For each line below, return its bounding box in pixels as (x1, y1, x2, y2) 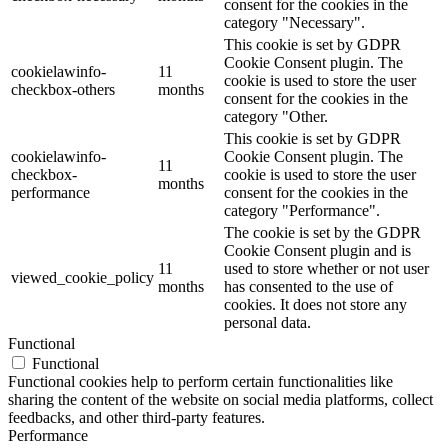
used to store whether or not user (224, 260, 429, 278)
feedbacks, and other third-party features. (8, 409, 265, 427)
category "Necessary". (224, 14, 365, 32)
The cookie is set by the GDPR (224, 224, 421, 242)
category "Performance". (224, 202, 380, 220)
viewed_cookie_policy (11, 269, 154, 287)
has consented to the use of (224, 278, 393, 296)
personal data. (224, 314, 311, 332)
